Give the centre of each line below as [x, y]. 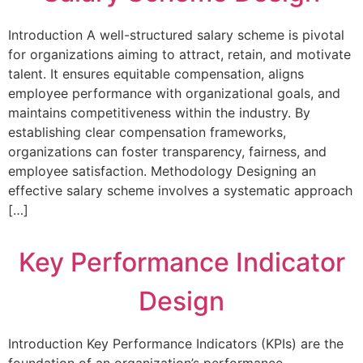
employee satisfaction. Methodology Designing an [162, 171]
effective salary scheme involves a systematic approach [180, 190]
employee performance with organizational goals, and [174, 93]
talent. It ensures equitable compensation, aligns [156, 73]
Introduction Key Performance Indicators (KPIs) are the [176, 344]
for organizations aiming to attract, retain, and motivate [179, 54]
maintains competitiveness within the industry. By [159, 112]
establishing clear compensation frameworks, [147, 132]
